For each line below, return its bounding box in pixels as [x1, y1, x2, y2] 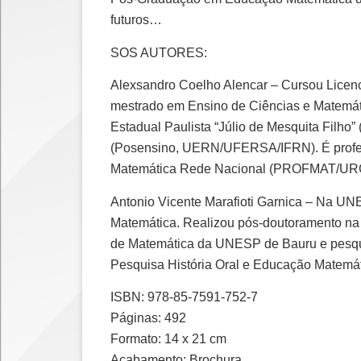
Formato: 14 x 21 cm [110, 331, 226, 346]
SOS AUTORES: [110, 45, 207, 60]
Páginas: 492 [110, 310, 186, 325]
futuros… [110, 13, 162, 27]
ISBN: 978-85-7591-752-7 [110, 289, 258, 304]
